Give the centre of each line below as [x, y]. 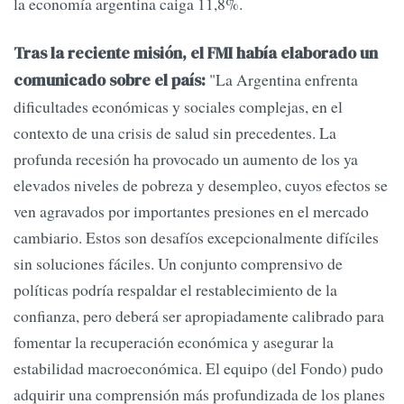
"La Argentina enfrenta [284, 79]
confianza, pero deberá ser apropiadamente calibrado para [199, 315]
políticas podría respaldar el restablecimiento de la [175, 289]
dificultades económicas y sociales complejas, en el [178, 106]
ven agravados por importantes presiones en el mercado [191, 211]
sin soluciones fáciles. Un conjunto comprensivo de [178, 263]
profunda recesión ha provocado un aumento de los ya [186, 158]
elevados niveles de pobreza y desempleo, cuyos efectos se [201, 184]
